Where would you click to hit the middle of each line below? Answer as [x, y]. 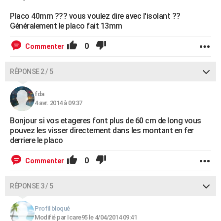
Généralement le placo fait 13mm [66, 26]
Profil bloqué [52, 208]
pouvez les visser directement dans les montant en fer [102, 130]
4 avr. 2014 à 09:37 [58, 103]
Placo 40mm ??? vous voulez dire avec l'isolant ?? [95, 16]
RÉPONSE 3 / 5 [32, 186]
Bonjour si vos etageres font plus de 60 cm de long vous [106, 121]
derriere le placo [37, 140]
